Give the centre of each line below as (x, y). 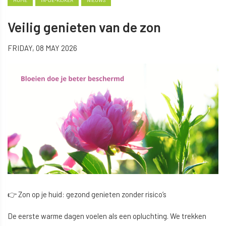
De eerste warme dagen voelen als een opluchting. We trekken (107, 216)
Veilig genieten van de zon (84, 27)
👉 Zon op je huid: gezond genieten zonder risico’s (87, 194)
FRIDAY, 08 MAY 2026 (42, 48)
